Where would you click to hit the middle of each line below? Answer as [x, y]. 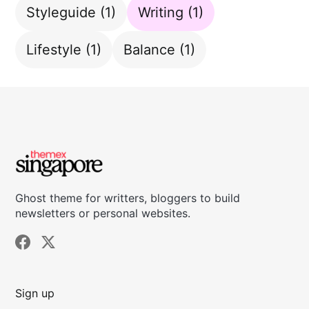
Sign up [35, 293]
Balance [150, 49]
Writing [161, 12]
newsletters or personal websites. [103, 213]
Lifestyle [54, 49]
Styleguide [61, 12]
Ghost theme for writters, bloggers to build [128, 198]
